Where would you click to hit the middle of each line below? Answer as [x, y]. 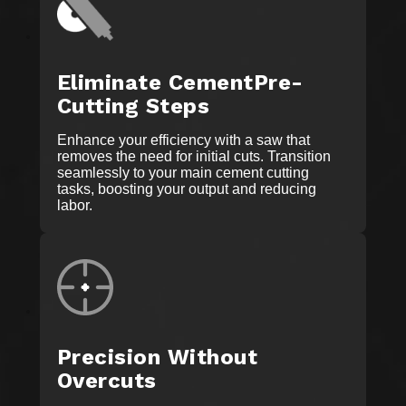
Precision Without [158, 358]
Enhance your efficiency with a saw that [184, 140]
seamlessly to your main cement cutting [183, 173]
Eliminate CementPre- [180, 83]
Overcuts [107, 381]
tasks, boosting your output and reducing [187, 189]
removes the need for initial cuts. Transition [194, 157]
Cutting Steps [134, 106]
